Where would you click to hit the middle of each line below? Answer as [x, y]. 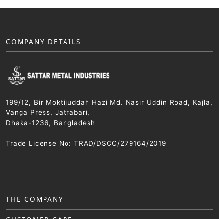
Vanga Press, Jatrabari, [48, 112]
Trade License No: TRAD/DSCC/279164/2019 [86, 143]
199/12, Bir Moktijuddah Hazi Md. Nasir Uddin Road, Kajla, [109, 102]
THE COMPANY [35, 199]
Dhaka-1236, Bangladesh [51, 122]
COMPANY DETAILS [43, 42]
